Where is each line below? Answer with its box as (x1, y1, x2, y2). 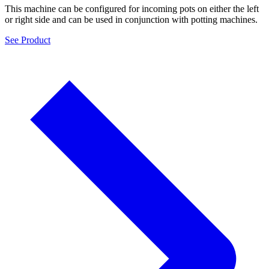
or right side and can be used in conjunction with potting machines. (5, 14, 258, 25)
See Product (5, 35, 50, 46)
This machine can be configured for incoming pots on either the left (5, 4, 259, 14)
